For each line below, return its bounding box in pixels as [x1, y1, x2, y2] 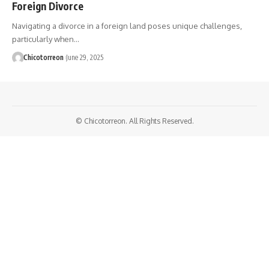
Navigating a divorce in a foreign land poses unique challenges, [12, 20, 242, 31]
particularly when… [12, 34, 79, 44]
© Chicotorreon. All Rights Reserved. [75, 116, 194, 125]
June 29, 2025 [65, 52, 103, 62]
